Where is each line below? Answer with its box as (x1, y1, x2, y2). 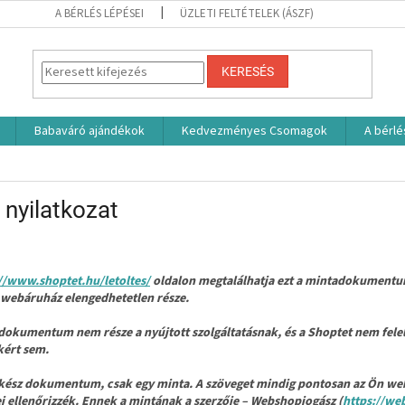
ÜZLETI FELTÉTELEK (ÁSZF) (179, 5, 314, 22)
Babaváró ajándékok (34, 122, 145, 140)
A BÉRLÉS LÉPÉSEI (54, 5, 144, 22)
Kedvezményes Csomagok (182, 122, 327, 140)
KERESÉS (221, 64, 275, 80)
